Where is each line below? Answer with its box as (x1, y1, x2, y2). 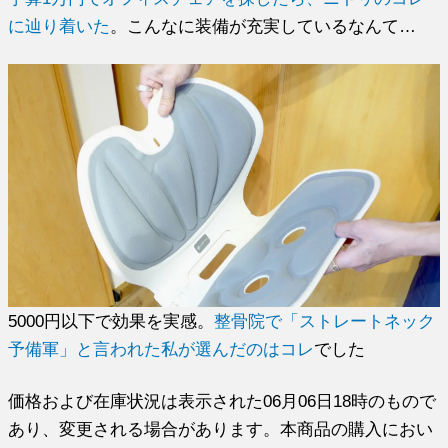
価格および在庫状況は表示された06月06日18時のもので (8, 392, 437, 411)
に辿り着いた (8, 17, 111, 36)
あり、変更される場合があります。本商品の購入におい (8, 420, 434, 439)
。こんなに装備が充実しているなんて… (110, 17, 417, 36)
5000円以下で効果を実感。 (8, 312, 215, 331)
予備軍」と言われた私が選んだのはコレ (8, 340, 315, 359)
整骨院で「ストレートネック (214, 312, 436, 331)
